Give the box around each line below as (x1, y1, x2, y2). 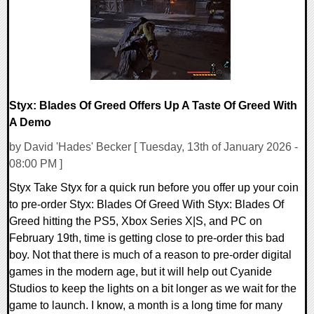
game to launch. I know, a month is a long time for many (9, 299, 282, 311)
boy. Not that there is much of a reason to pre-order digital (9, 248, 292, 261)
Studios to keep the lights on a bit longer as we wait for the (9, 282, 296, 294)
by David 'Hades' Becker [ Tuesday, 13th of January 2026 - (9, 140, 298, 153)
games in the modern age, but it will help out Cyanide (9, 265, 272, 278)
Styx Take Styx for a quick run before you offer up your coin (9, 181, 299, 193)
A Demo (9, 116, 51, 128)
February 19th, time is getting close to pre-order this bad (9, 231, 285, 244)
